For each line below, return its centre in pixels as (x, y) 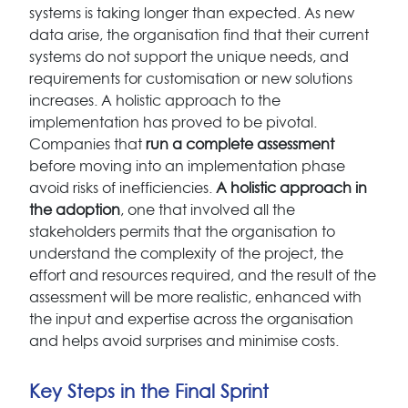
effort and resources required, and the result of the (203, 275)
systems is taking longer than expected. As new (192, 13)
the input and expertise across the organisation (191, 319)
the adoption (75, 210)
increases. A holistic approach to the (155, 101)
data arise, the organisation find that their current (199, 35)
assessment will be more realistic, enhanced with (195, 297)
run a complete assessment (240, 144)
